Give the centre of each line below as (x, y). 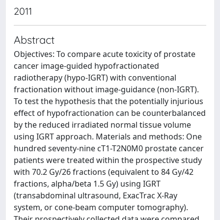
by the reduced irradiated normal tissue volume (102, 125)
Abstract (34, 40)
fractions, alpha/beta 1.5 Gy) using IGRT (87, 184)
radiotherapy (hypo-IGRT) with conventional (95, 78)
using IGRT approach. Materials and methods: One (108, 137)
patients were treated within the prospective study (108, 160)
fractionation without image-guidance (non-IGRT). (106, 89)
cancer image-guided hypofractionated (86, 66)
